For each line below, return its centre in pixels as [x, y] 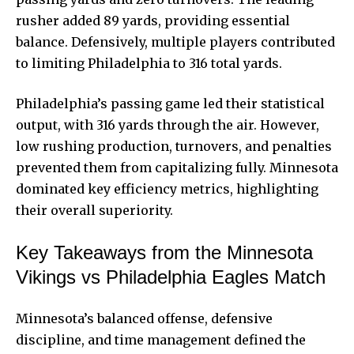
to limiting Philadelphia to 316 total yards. [149, 64]
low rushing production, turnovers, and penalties [174, 147]
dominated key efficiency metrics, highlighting [167, 189]
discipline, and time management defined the [161, 340]
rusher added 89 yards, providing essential [153, 21]
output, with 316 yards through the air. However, [168, 125]
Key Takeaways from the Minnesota [164, 253]
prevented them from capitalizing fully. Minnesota [177, 168]
